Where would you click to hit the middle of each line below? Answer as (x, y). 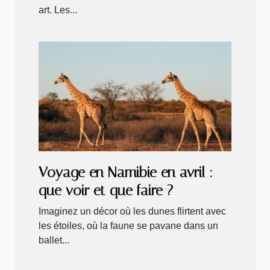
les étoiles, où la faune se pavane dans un (128, 226)
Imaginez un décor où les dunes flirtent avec (132, 212)
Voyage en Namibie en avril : (126, 173)
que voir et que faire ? (106, 191)
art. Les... (58, 10)
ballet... (54, 240)
